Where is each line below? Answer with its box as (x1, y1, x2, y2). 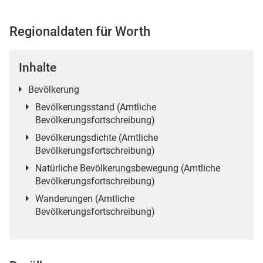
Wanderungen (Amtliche (35, 193, 134, 204)
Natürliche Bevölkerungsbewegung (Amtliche (35, 162, 220, 174)
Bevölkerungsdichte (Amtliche (35, 131, 158, 143)
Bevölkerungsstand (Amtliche (35, 101, 156, 113)
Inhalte (19, 60, 56, 75)
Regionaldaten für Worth (9, 23, 150, 39)
